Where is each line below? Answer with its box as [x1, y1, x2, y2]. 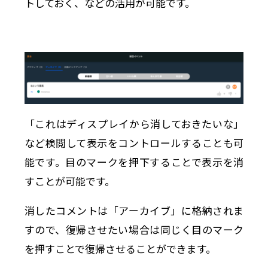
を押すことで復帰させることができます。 [24, 240, 216, 256]
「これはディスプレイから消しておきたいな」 [24, 115, 244, 131]
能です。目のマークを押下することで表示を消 [24, 154, 244, 169]
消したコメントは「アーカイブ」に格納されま [24, 202, 244, 218]
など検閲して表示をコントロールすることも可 [24, 135, 244, 150]
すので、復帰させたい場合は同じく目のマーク [24, 221, 244, 237]
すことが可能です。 [24, 173, 115, 188]
